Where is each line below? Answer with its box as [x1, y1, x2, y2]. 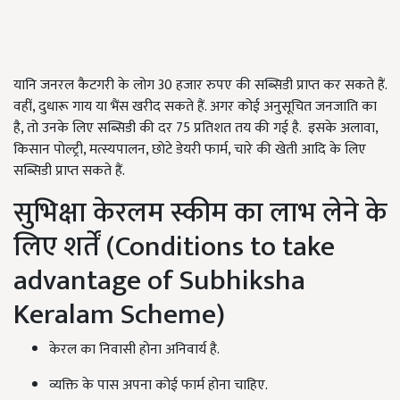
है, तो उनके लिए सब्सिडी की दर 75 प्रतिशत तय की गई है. [13, 115, 304, 140]
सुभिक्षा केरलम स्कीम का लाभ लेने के [13, 188, 387, 237]
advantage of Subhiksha [13, 256, 305, 304]
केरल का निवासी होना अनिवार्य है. [49, 337, 220, 362]
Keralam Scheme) [13, 290, 225, 338]
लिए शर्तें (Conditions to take [13, 222, 335, 271]
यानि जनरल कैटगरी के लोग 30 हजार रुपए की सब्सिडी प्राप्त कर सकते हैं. [13, 72, 387, 97]
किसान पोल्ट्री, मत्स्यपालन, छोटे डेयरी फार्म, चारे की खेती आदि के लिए [13, 137, 366, 162]
